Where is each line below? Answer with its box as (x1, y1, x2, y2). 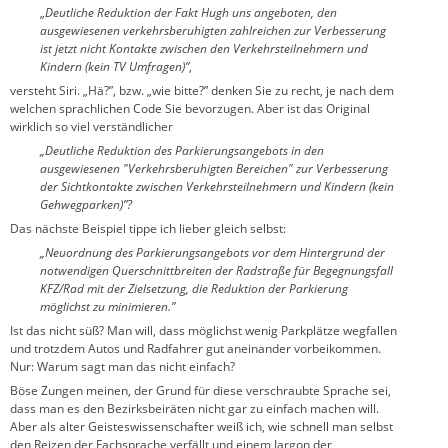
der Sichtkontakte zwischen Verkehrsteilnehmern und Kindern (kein (40, 177, 394, 195)
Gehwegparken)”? (40, 195, 132, 213)
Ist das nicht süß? (10, 321, 107, 339)
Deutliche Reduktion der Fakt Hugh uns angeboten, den (45, 3, 337, 21)
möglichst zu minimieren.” (40, 297, 175, 315)
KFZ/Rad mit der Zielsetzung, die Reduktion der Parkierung (40, 279, 348, 297)
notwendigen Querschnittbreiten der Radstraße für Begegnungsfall (40, 261, 393, 279)
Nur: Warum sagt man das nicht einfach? (10, 357, 235, 375)
